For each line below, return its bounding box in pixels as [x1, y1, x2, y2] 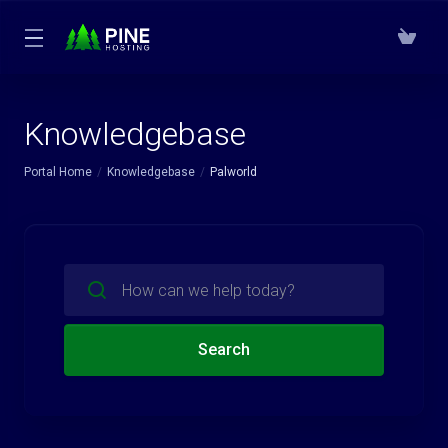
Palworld [210, 165, 257, 179]
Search [198, 340, 250, 359]
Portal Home [24, 165, 92, 179]
